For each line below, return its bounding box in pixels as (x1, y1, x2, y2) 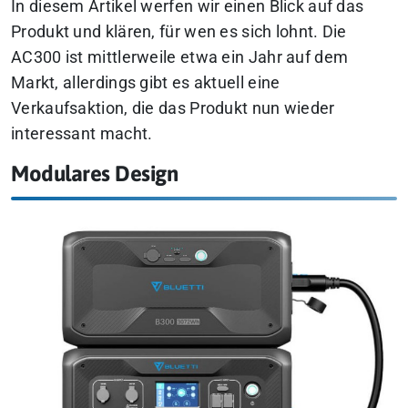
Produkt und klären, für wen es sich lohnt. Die (11, 22, 347, 41)
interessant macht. (11, 124, 153, 143)
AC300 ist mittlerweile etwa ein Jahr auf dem (11, 47, 349, 66)
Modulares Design (11, 160, 178, 186)
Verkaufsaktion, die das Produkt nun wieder (11, 98, 335, 117)
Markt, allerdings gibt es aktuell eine (11, 73, 280, 92)
